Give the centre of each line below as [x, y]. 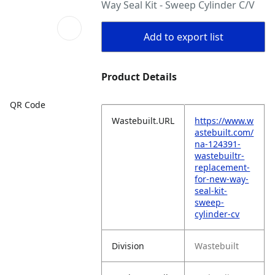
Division [128, 246]
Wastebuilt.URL [143, 121]
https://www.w [224, 121]
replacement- [223, 167]
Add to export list [183, 37]
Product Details [139, 77]
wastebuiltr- [220, 156]
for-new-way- [222, 179]
